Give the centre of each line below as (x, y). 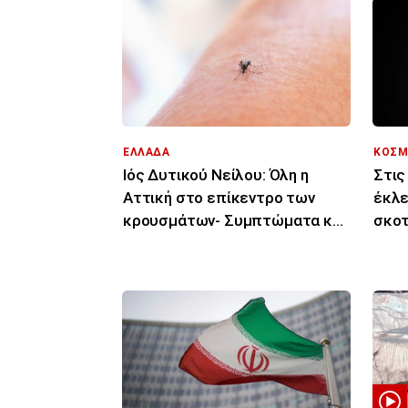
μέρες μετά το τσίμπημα (212, 243)
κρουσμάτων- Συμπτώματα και (235, 220)
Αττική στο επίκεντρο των (219, 197)
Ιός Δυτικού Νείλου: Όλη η (216, 174)
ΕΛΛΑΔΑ (147, 152)
